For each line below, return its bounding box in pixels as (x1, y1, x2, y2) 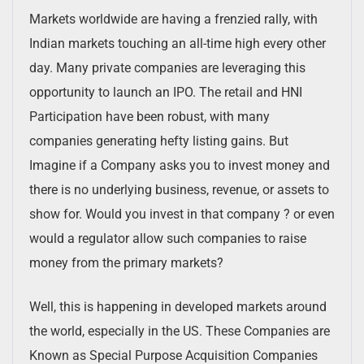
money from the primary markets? (29, 254, 223, 271)
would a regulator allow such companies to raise (29, 230, 306, 246)
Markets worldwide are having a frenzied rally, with (29, 11, 318, 27)
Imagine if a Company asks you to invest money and (29, 157, 330, 173)
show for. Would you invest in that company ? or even (29, 206, 335, 222)
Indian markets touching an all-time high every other (29, 35, 326, 51)
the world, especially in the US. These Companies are (29, 323, 330, 339)
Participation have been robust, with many (29, 108, 270, 124)
